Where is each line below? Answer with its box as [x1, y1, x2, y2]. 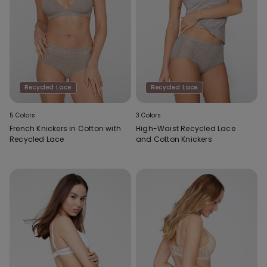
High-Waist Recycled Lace [136, 123, 235, 133]
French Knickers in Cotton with [10, 123, 121, 133]
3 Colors [136, 110, 162, 120]
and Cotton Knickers [136, 133, 212, 144]
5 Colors [10, 110, 36, 120]
